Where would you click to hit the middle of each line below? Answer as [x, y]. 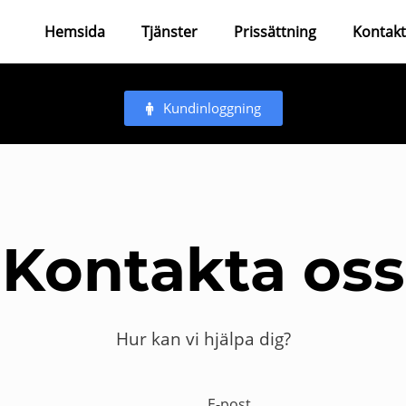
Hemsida [75, 32]
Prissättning [275, 32]
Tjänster [170, 32]
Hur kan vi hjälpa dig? [203, 339]
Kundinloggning [212, 108]
